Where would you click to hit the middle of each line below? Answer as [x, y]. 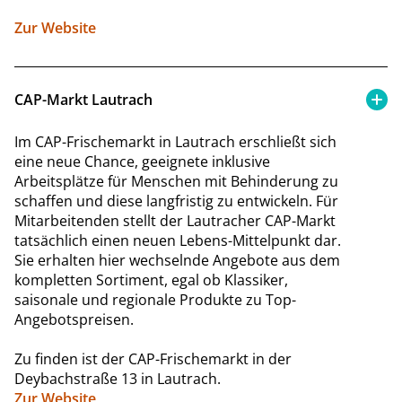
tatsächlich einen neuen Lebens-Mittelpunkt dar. [178, 240]
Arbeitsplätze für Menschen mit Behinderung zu [176, 181]
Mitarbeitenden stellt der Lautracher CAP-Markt [175, 220]
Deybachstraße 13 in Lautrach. [118, 378]
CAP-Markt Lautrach [83, 99]
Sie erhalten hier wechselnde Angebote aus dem [177, 260]
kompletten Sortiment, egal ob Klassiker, [151, 280]
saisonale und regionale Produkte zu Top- [155, 299]
